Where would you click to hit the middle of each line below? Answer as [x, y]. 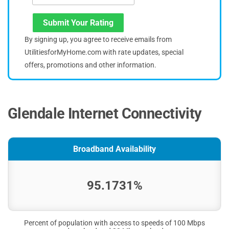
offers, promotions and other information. [90, 65]
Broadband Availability [114, 149]
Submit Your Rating [78, 22]
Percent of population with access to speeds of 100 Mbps [114, 223]
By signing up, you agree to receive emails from [98, 39]
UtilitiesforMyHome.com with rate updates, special [104, 52]
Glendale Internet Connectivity [105, 113]
